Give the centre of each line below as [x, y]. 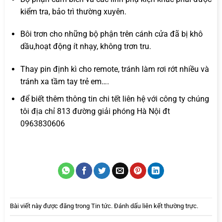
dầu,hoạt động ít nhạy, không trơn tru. [85, 47]
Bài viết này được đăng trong [51, 206]
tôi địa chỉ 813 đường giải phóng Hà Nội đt [95, 111]
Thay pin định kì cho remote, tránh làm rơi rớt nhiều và [114, 69]
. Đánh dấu [127, 206]
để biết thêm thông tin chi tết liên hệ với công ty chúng [114, 99]
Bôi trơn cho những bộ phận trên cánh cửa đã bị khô [111, 34]
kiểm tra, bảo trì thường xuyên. [73, 11]
